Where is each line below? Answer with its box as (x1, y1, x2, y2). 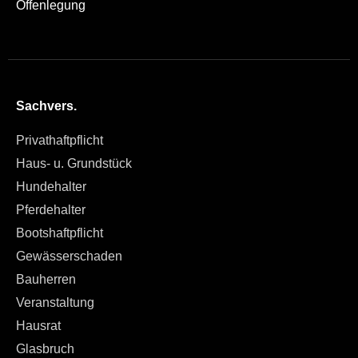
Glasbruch (16, 341, 74, 356)
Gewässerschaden (16, 249, 122, 263)
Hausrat (16, 318, 61, 332)
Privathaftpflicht (16, 133, 103, 147)
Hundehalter (16, 179, 86, 193)
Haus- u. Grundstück (16, 156, 132, 170)
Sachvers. (16, 98, 77, 113)
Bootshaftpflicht (16, 225, 103, 240)
